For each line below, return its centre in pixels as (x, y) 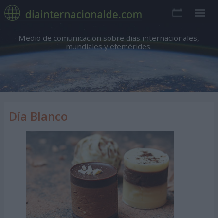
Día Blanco (38, 116)
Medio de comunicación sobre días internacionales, (109, 38)
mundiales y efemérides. (109, 46)
